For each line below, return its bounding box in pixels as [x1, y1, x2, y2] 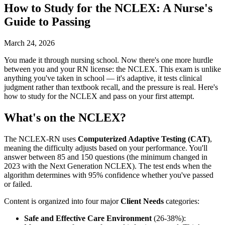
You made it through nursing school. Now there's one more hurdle [4, 55, 213, 64]
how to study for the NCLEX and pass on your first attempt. [4, 91, 194, 100]
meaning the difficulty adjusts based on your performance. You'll [4, 143, 207, 152]
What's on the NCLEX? [4, 110, 126, 124]
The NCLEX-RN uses [4, 134, 78, 143]
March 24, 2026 [4, 38, 55, 47]
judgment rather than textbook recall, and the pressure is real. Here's [4, 82, 218, 91]
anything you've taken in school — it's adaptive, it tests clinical [4, 73, 202, 82]
